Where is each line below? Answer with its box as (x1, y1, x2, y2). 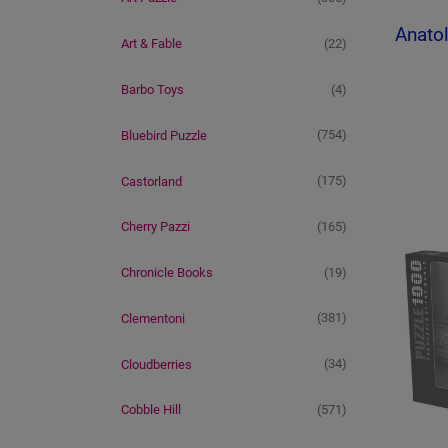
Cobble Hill (121, 402, 181, 418)
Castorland (121, 173, 182, 189)
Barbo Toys (121, 81, 184, 97)
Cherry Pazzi (121, 219, 190, 235)
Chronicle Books (121, 265, 213, 281)
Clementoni (121, 310, 185, 326)
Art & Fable (121, 36, 182, 52)
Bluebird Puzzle (121, 127, 207, 143)
